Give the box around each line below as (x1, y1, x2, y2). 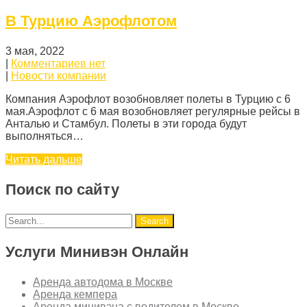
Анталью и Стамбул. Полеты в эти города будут (5, 118, 247, 130)
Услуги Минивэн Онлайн (5, 243, 188, 261)
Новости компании (11, 70, 106, 82)
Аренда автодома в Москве (33, 276, 173, 288)
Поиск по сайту (5, 181, 119, 199)
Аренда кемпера (33, 288, 117, 301)
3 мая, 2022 (5, 45, 64, 58)
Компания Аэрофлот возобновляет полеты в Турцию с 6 (5, 93, 291, 106)
